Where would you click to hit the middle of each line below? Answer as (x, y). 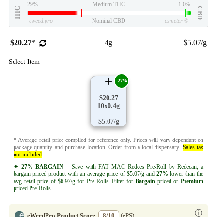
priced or (168, 181)
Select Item (24, 62)
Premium (192, 181)
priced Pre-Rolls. (33, 188)
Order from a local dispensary (144, 147)
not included (28, 154)
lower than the (186, 174)
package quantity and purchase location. (61, 147)
